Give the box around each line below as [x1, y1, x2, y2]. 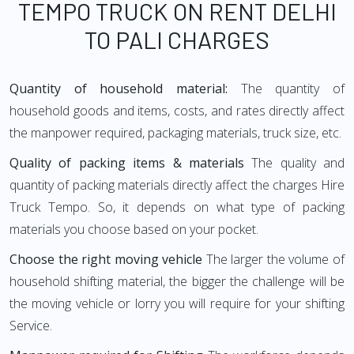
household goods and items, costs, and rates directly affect [9, 102, 345, 119]
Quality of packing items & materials [9, 154, 244, 171]
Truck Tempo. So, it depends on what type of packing [9, 198, 345, 216]
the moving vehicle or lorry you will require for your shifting [9, 295, 345, 312]
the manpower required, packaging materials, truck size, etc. [9, 124, 341, 141]
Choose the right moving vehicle [9, 250, 203, 268]
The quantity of [240, 80, 345, 97]
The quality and [243, 154, 345, 171]
